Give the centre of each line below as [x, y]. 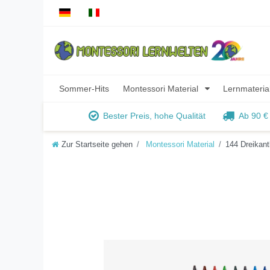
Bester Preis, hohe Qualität [154, 116]
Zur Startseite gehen [97, 145]
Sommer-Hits [84, 88]
